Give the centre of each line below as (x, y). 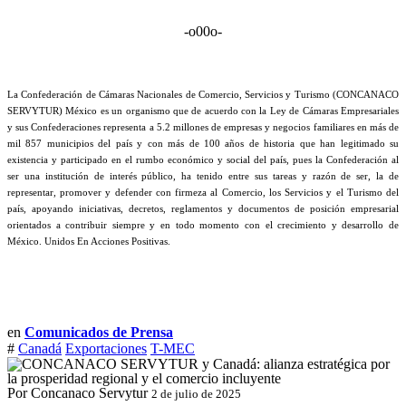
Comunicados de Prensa (99, 332)
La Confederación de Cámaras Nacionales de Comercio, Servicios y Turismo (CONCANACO (203, 94)
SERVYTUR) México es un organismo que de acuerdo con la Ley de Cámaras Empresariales (203, 111)
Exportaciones (106, 348)
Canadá (40, 348)
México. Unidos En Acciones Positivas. (89, 241)
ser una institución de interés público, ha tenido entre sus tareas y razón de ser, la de (203, 176)
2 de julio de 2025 (196, 394)
